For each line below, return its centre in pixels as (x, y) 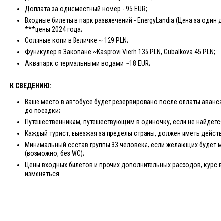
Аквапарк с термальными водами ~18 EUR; (88, 63)
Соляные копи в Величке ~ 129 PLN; (76, 40)
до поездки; (42, 110)
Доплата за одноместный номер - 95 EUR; (86, 9)
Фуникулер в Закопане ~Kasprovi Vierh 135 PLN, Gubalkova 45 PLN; (120, 52)
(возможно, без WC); (55, 153)
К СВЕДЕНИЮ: (31, 86)
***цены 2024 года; (54, 29)
